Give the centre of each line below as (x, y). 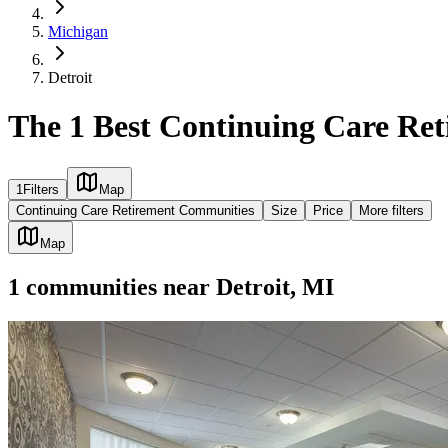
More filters (391, 210)
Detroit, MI (275, 286)
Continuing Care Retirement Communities (135, 210)
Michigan (78, 31)
